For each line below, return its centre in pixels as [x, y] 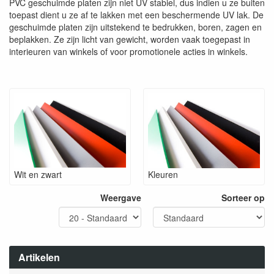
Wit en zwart [38, 174]
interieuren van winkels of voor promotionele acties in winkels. [128, 51]
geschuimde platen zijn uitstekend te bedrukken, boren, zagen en [135, 27]
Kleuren [163, 174]
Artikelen [39, 257]
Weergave [121, 197]
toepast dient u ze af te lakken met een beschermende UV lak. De [136, 15]
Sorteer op [243, 197]
